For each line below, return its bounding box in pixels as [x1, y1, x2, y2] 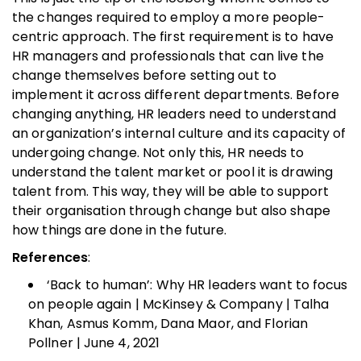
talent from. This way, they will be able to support [12, 181, 330, 201]
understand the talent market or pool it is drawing [12, 162, 334, 181]
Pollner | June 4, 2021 [28, 333, 160, 352]
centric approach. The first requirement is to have [12, 27, 334, 46]
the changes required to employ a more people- [12, 7, 326, 27]
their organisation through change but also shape [12, 201, 330, 220]
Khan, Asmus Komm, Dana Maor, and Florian [28, 313, 309, 333]
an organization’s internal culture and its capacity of [12, 123, 346, 143]
